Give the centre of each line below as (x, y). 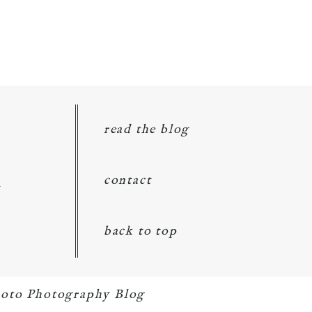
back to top (140, 231)
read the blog (147, 130)
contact (127, 180)
